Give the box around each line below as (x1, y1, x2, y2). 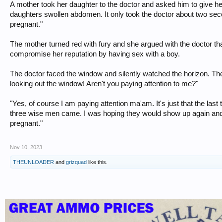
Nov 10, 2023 (10, 144, 42, 150)
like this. (87, 159, 108, 165)
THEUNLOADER (13, 159, 54, 165)
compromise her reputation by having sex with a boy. (10, 50, 180, 58)
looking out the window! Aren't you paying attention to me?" (10, 80, 198, 88)
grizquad (66, 159, 87, 165)
